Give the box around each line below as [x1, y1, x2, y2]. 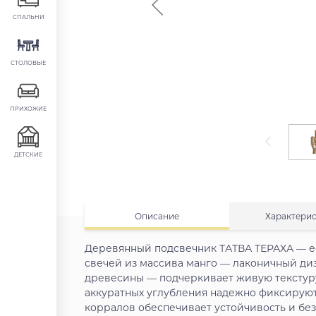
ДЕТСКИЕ [14, 151, 42, 158]
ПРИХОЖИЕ [10, 105, 47, 112]
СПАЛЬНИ [12, 13, 44, 20]
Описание [134, 210, 179, 221]
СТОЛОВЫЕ [11, 59, 46, 66]
